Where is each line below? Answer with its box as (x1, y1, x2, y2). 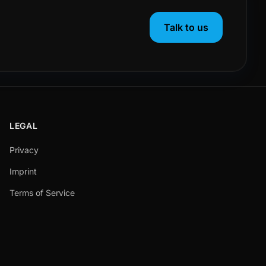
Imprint (9, 166, 37, 176)
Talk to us (164, 21, 208, 33)
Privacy (9, 145, 39, 155)
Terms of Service (9, 188, 75, 198)
